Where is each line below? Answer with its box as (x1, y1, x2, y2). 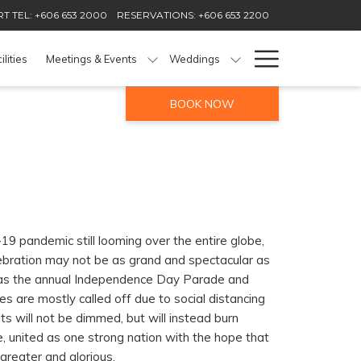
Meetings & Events (45, 52, 137, 65)
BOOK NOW (170, 97, 234, 111)
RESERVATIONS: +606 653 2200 (117, 9, 269, 21)
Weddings (168, 52, 220, 65)
